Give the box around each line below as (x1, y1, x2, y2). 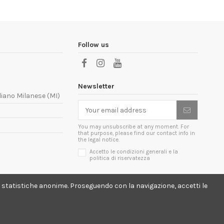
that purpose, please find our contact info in (78, 130, 195, 137)
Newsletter (78, 82, 114, 91)
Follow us (78, 40, 109, 49)
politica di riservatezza (89, 155, 150, 162)
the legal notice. (78, 136, 119, 143)
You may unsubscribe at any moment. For (78, 123, 189, 130)
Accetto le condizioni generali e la (89, 148, 178, 155)
